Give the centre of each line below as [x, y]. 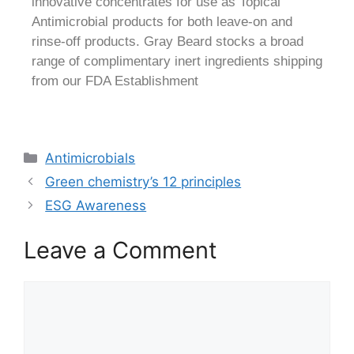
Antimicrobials [90, 158]
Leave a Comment [121, 250]
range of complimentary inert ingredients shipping [177, 61]
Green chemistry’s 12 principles [143, 181]
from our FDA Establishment [115, 81]
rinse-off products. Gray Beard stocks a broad [168, 41]
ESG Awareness [96, 205]
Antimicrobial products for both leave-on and [162, 22]
